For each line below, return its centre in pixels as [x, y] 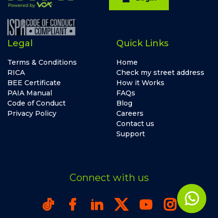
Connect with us [109, 178]
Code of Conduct [36, 103]
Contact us [135, 124]
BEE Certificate [34, 83]
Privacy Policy [32, 114]
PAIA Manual [30, 93]
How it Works [140, 83]
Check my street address [160, 73]
